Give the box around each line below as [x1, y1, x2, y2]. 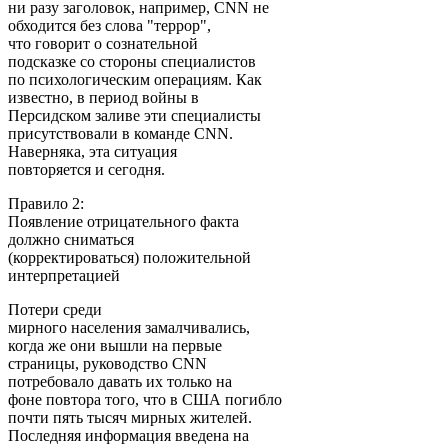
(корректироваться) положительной [8, 248, 251, 266]
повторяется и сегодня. [8, 160, 165, 178]
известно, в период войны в [8, 88, 199, 106]
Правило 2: [8, 194, 84, 212]
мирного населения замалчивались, [8, 318, 250, 336]
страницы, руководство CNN [8, 354, 207, 372]
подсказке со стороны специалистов [8, 52, 256, 70]
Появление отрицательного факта [8, 212, 239, 230]
